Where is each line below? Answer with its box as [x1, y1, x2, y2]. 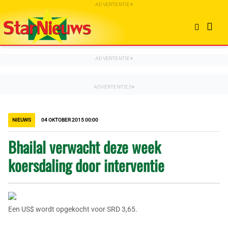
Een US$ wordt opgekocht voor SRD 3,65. [8, 205, 137, 213]
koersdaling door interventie [8, 154, 164, 177]
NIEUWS [12, 117, 31, 123]
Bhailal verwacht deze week [8, 135, 161, 158]
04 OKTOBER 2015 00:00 [41, 117, 98, 123]
